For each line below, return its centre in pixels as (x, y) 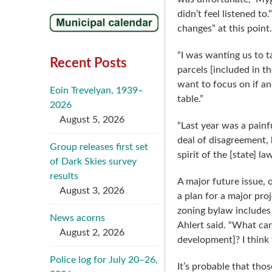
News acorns (77, 218)
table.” (190, 99)
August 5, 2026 (92, 119)
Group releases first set (99, 147)
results (64, 176)
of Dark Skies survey (93, 161)
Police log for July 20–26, (104, 260)
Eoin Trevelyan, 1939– (97, 90)
